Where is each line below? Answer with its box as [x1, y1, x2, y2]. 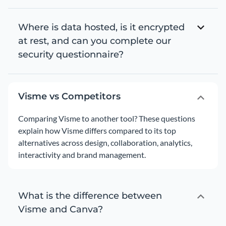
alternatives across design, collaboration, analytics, [18, 138, 192, 147]
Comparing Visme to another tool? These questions [18, 114, 195, 123]
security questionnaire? [18, 49, 124, 60]
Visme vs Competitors [18, 91, 121, 102]
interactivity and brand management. [18, 150, 146, 159]
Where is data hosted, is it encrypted [18, 22, 185, 33]
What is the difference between [18, 190, 162, 201]
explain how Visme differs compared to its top [18, 126, 176, 135]
